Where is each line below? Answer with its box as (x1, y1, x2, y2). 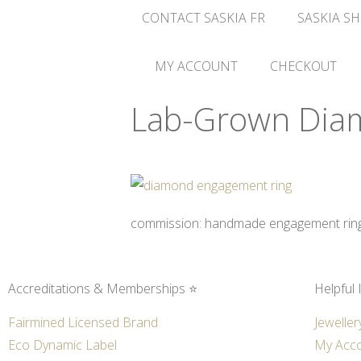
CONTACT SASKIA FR (141, 9, 265, 27)
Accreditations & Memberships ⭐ (8, 280, 197, 298)
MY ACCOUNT (154, 57, 238, 75)
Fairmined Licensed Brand (8, 313, 158, 332)
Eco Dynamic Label (8, 336, 117, 355)
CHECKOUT (269, 57, 337, 75)
